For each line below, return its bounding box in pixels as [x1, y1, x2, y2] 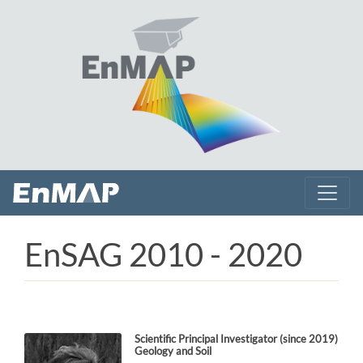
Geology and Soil [135, 344, 211, 357]
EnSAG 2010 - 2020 [24, 235, 302, 274]
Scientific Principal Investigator [135, 332, 280, 345]
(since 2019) [280, 332, 338, 345]
